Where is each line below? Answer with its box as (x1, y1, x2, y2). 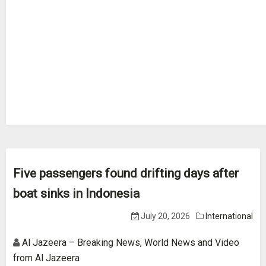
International (205, 211, 253, 221)
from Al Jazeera (13, 252, 80, 264)
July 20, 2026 (139, 211, 190, 221)
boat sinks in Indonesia (13, 186, 140, 201)
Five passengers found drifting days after (13, 166, 239, 180)
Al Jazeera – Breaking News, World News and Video (22, 237, 239, 248)
